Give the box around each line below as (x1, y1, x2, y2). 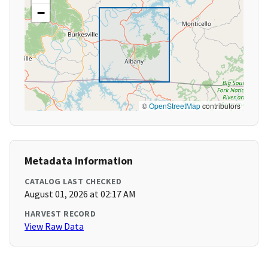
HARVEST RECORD (25, 208, 96, 220)
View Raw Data (25, 220, 84, 233)
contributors (200, 100, 240, 111)
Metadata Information (25, 154, 133, 168)
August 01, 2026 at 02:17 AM (25, 188, 136, 200)
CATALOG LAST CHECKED (25, 176, 121, 187)
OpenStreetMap (149, 100, 200, 111)
